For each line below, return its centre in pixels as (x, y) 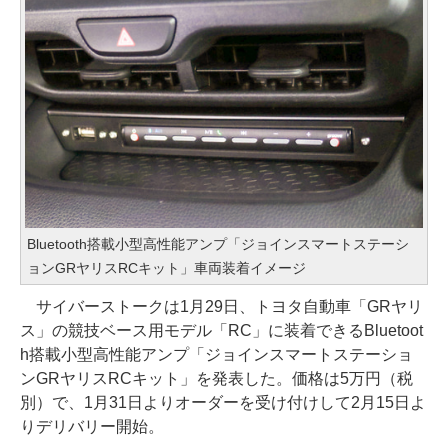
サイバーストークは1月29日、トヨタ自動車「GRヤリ (221, 307)
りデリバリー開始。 (92, 427)
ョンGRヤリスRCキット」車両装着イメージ (166, 268)
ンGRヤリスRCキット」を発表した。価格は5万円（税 (216, 379)
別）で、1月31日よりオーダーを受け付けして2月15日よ (223, 403)
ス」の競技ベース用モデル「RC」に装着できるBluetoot (221, 331)
